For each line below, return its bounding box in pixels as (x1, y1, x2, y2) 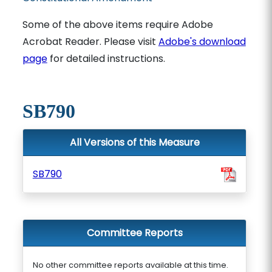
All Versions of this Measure (69, 135, 200, 149)
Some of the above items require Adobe (22, 18, 213, 32)
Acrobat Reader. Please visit (22, 35, 158, 49)
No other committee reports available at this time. (32, 260, 228, 270)
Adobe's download (158, 35, 246, 49)
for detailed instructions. (47, 52, 165, 66)
